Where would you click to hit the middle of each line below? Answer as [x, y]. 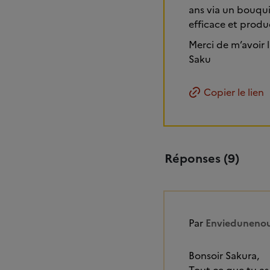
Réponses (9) [202, 159]
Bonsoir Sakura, [224, 256]
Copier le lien [234, 93]
